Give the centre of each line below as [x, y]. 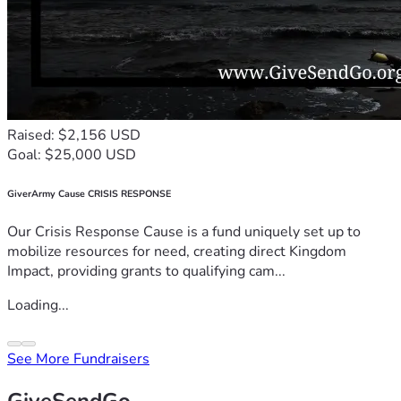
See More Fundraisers [78, 359]
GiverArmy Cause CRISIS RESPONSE [89, 193]
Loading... [38, 306]
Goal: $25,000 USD [72, 154]
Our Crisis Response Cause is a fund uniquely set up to [184, 232]
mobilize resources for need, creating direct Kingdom [177, 252]
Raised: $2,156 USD [74, 135]
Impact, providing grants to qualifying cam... [146, 272]
